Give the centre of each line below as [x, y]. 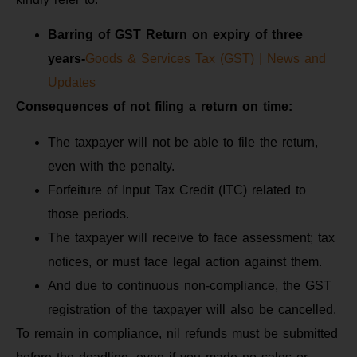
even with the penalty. [111, 166]
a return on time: [241, 107]
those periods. [88, 214]
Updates [72, 83]
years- [67, 59]
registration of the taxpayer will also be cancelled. [192, 309]
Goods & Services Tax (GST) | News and [206, 59]
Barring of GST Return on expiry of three [175, 35]
